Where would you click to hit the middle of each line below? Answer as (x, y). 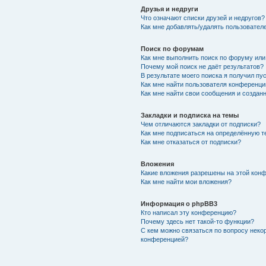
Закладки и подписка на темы (189, 115)
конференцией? (164, 239)
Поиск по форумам (172, 48)
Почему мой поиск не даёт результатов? (202, 66)
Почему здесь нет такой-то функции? (197, 221)
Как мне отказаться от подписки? (191, 142)
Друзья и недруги (169, 9)
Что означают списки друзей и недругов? (202, 18)
